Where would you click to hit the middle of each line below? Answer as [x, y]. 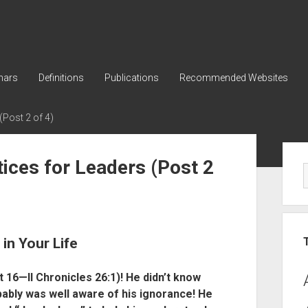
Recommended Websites [233, 78]
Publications [131, 78]
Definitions [61, 78]
